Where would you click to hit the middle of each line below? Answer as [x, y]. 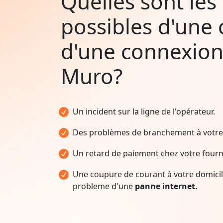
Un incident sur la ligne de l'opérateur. [144, 111]
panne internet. [166, 186]
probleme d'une [104, 186]
